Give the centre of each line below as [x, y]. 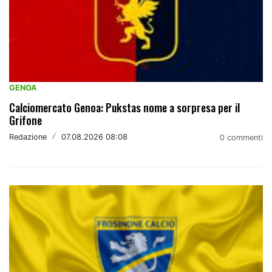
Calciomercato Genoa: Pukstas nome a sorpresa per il [124, 107]
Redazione [28, 137]
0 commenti [241, 137]
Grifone [25, 120]
